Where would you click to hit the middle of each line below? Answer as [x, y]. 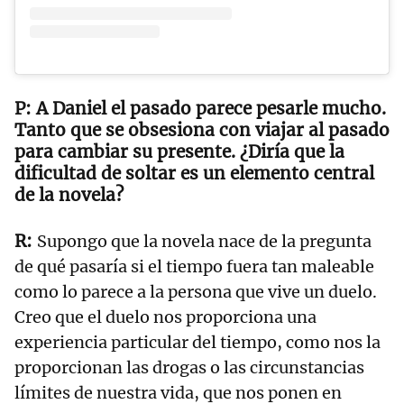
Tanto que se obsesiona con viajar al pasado [202, 129]
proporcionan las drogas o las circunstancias [189, 367]
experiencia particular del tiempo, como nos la [197, 342]
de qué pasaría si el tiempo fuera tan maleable [194, 266]
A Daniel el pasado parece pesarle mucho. [211, 108]
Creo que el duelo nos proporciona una [165, 317]
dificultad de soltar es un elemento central [194, 173]
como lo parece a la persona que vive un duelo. [196, 291]
